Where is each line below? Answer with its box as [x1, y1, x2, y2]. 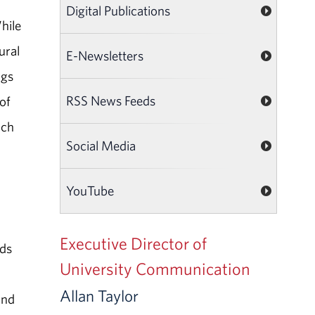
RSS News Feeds [66, 91, 156, 109]
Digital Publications [66, 1, 171, 19]
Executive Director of [60, 232, 207, 254]
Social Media [66, 136, 136, 154]
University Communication [60, 257, 251, 279]
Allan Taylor [60, 285, 139, 306]
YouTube [66, 181, 115, 199]
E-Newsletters [66, 46, 144, 64]
